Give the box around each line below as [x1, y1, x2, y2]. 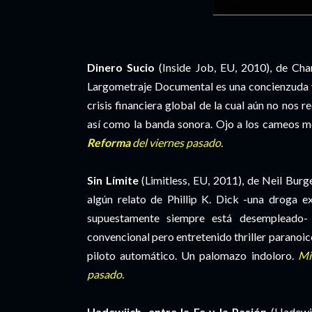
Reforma [87, 136, 130, 149]
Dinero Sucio [87, 61, 155, 74]
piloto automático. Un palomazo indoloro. [87, 249, 298, 262]
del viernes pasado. [130, 136, 223, 149]
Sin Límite [87, 173, 139, 187]
